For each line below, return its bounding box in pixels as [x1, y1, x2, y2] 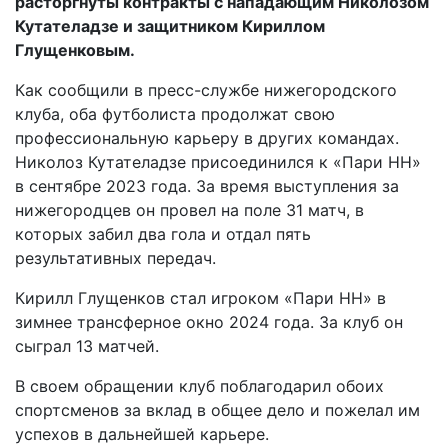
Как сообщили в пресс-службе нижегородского [15, 80, 397, 100]
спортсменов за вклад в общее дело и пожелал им [15, 400, 420, 420]
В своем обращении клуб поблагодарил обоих [15, 376, 384, 396]
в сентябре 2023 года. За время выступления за [15, 176, 399, 196]
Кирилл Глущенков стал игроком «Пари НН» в [15, 288, 386, 308]
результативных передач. [15, 248, 216, 268]
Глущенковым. [15, 40, 135, 60]
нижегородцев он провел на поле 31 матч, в [15, 200, 364, 220]
